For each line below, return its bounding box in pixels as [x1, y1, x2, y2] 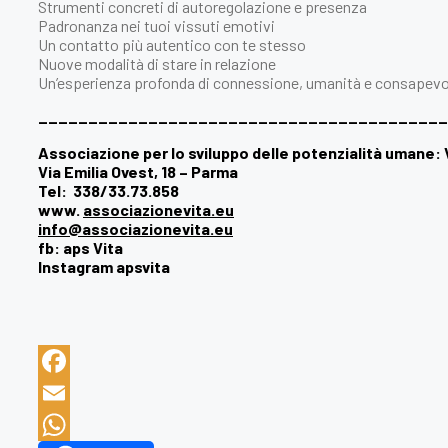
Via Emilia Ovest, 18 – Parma [38, 161, 238, 181]
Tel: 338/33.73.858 [38, 180, 179, 200]
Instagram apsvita [38, 256, 170, 276]
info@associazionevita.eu [38, 218, 233, 238]
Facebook [38, 382, 104, 402]
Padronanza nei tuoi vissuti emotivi [38, 15, 275, 35]
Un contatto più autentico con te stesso [38, 34, 306, 54]
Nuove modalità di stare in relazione [38, 53, 276, 73]
